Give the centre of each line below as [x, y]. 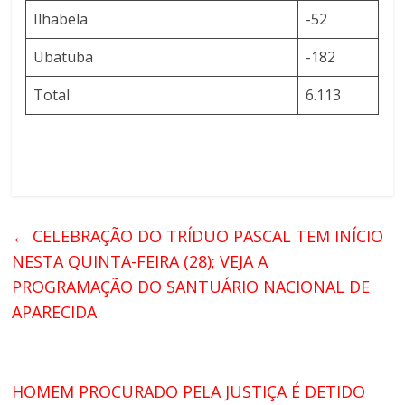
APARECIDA [55, 312]
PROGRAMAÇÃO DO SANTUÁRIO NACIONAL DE [191, 287]
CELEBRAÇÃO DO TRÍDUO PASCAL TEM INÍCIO [206, 236]
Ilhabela [61, 19]
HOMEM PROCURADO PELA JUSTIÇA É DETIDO [189, 392]
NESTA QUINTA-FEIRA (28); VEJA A [140, 262]
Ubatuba [64, 57]
